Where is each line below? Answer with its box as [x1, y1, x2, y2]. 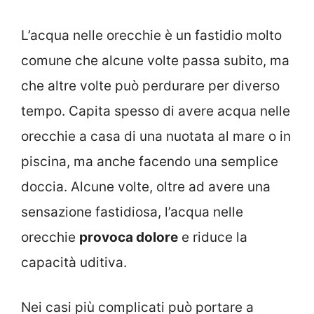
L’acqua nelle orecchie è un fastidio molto [21, 27, 282, 43]
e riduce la [178, 228, 247, 245]
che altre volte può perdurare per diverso [21, 77, 280, 94]
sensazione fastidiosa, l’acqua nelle [21, 203, 243, 220]
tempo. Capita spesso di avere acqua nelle [21, 102, 290, 119]
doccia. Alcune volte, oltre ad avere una [21, 178, 271, 195]
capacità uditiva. [21, 254, 127, 271]
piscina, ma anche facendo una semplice [21, 153, 278, 170]
